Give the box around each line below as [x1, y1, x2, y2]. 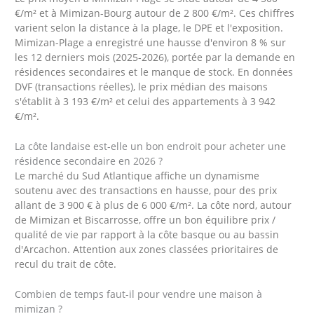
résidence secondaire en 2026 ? [15, 154, 163, 168]
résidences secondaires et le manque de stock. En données [15, 65, 294, 79]
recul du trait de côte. [15, 257, 117, 271]
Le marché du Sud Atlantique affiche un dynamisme [15, 169, 260, 183]
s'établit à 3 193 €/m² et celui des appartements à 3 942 [15, 95, 276, 109]
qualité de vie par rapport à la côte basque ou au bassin [15, 228, 280, 242]
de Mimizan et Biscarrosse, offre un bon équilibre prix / [15, 213, 276, 227]
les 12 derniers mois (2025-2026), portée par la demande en [15, 50, 296, 64]
